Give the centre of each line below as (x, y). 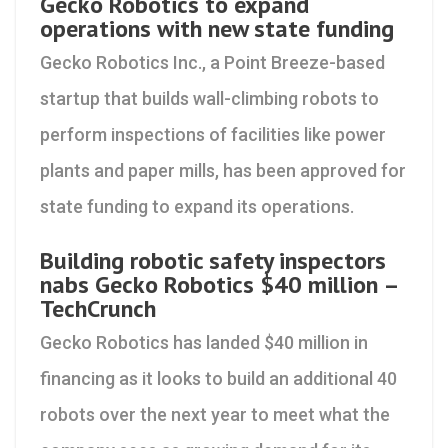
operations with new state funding (217, 28)
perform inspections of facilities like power (213, 134)
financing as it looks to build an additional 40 (218, 378)
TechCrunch (98, 308)
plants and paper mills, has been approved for (223, 170)
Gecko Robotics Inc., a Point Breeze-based (212, 62)
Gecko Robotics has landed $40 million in (204, 342)
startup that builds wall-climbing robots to (209, 98)
